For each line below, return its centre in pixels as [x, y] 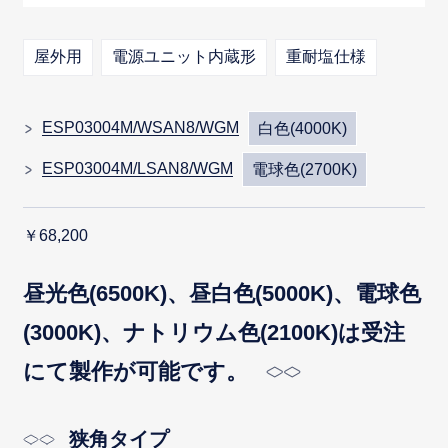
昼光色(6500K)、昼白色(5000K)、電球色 [222, 293]
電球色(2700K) [305, 169]
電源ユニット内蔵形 [184, 57]
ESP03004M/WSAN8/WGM [141, 127]
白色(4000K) [303, 128]
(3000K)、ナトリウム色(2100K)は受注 [214, 332]
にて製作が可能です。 [136, 371]
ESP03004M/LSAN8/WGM [138, 168]
